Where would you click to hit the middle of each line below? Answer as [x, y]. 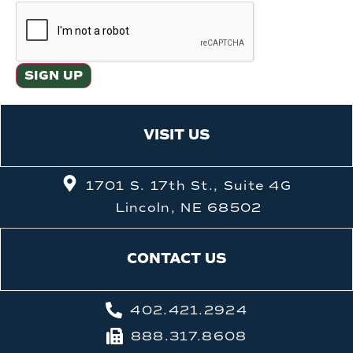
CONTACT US [176, 259]
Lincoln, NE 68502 [189, 207]
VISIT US [176, 135]
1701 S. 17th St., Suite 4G [189, 185]
